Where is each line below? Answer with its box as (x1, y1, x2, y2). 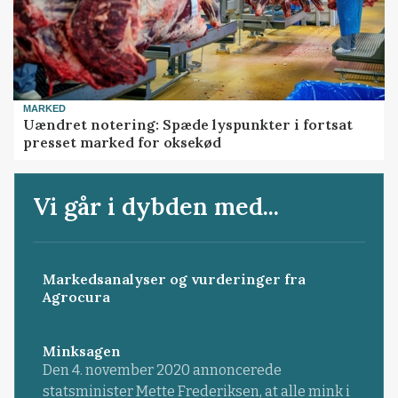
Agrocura (42, 287, 110, 306)
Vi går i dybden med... (33, 191, 280, 222)
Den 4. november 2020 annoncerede (42, 361, 282, 378)
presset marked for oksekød (23, 133, 222, 152)
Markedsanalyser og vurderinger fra (42, 269, 306, 288)
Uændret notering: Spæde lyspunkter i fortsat (23, 115, 354, 134)
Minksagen (42, 341, 121, 360)
